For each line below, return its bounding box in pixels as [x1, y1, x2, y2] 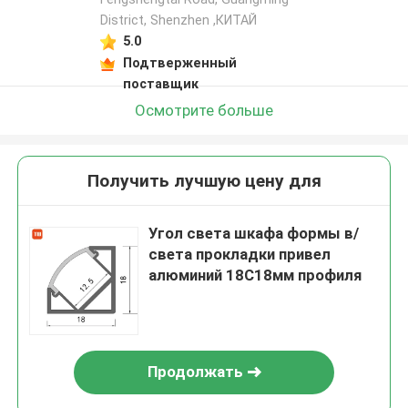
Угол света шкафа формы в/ [148, 224, 360, 243]
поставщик [122, 76, 199, 91]
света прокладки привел [148, 245, 331, 264]
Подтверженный [122, 55, 237, 70]
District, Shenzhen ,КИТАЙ [99, 13, 257, 28]
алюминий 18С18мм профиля [148, 266, 362, 285]
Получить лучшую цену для [87, 170, 321, 192]
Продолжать [147, 362, 243, 382]
